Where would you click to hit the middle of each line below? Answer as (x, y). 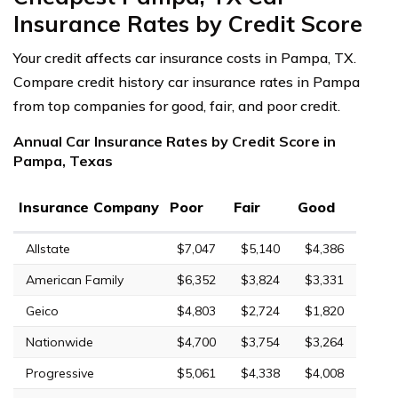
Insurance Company (89, 207)
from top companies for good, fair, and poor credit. (177, 105)
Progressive (60, 373)
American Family (75, 279)
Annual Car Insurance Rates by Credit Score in (175, 141)
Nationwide (60, 342)
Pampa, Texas (63, 160)
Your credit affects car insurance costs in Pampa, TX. (185, 57)
